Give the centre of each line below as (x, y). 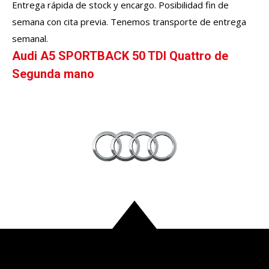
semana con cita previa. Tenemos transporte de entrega (129, 22)
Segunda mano (53, 74)
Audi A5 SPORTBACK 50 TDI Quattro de (120, 56)
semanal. (30, 39)
